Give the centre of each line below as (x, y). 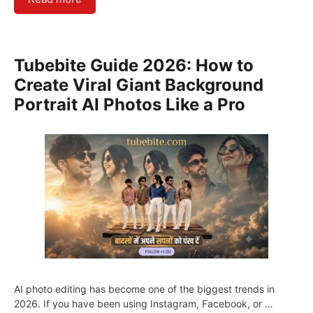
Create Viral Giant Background (139, 85)
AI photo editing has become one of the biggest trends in (144, 289)
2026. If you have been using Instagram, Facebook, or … (144, 303)
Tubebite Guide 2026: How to (134, 65)
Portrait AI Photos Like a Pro (130, 104)
